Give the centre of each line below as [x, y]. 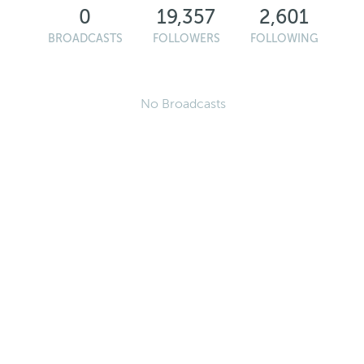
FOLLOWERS [186, 39]
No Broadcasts [183, 104]
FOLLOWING [284, 39]
